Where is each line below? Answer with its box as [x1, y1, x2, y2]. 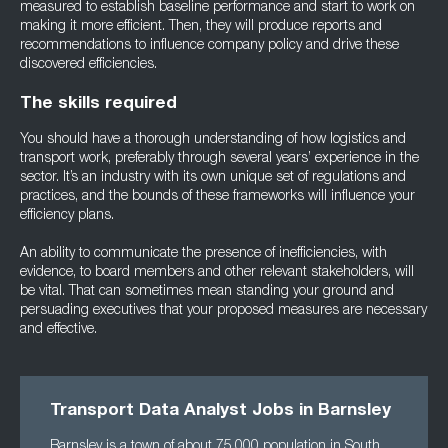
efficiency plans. [20, 209, 114, 223]
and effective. [20, 323, 97, 337]
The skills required [20, 96, 177, 113]
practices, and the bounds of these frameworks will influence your [20, 190, 415, 204]
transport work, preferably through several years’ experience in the [20, 152, 419, 166]
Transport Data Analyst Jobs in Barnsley [50, 403, 391, 420]
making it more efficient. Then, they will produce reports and [20, 20, 382, 34]
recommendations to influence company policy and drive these [20, 39, 399, 53]
